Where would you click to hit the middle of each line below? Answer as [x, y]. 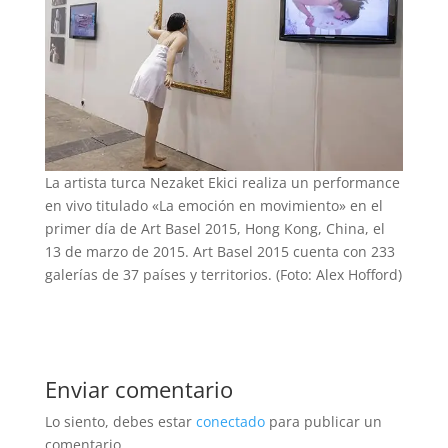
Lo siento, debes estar [120, 422]
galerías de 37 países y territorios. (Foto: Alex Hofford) [223, 275]
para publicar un [323, 422]
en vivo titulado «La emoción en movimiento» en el [213, 206]
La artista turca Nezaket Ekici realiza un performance [222, 183]
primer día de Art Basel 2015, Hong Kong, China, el [214, 229]
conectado [230, 422]
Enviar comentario [138, 389]
